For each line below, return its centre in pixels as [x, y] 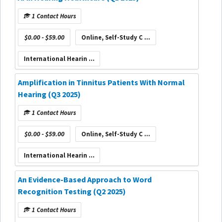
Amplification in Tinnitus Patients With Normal [101, 83]
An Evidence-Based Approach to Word [85, 179]
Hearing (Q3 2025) [49, 94]
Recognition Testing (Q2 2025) [72, 191]
